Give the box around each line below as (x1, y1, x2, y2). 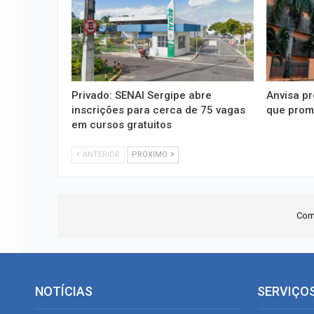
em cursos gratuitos (71, 118, 172, 131)
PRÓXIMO (132, 149, 170, 159)
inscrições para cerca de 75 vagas (71, 103, 245, 116)
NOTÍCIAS (35, 283, 93, 299)
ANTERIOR (81, 149, 120, 159)
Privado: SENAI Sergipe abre (71, 88, 212, 102)
